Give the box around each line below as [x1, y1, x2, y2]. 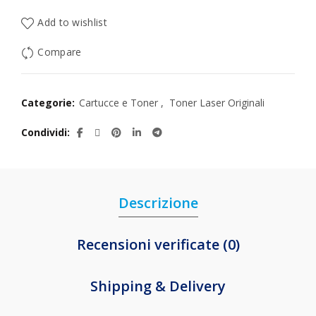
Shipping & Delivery [90, 276, 226, 296]
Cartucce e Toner [79, 96, 158, 109]
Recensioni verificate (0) [76, 235, 240, 254]
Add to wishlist [37, 16, 107, 30]
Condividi [21, 126, 67, 139]
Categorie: [21, 96, 78, 109]
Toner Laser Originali [169, 96, 265, 109]
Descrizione [118, 193, 198, 212]
